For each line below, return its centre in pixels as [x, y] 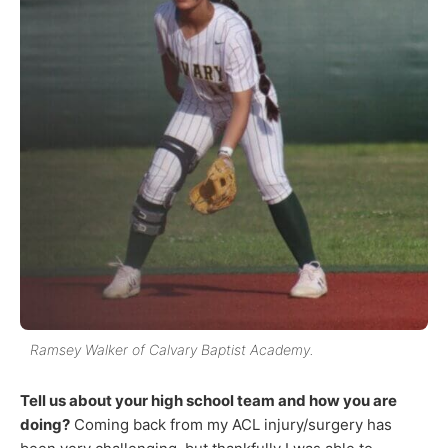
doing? [45, 424]
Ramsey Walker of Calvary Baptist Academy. [172, 349]
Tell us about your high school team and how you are [208, 400]
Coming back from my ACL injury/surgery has [231, 424]
